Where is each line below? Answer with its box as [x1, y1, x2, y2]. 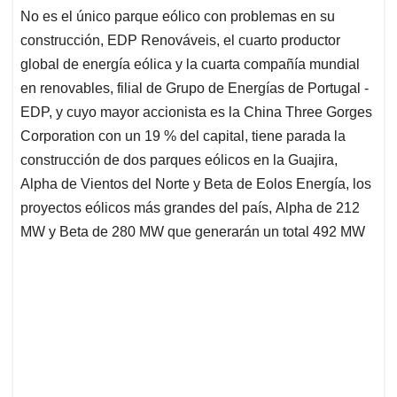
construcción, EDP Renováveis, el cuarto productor [20, 33, 340, 49]
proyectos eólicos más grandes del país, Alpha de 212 [20, 200, 360, 216]
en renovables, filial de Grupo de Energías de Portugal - [20, 81, 369, 97]
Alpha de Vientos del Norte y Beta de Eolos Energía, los [20, 176, 371, 192]
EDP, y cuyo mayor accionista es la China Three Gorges [20, 105, 372, 121]
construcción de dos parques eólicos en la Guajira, [20, 152, 338, 168]
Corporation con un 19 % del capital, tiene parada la [20, 128, 346, 144]
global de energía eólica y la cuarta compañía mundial [20, 57, 360, 73]
